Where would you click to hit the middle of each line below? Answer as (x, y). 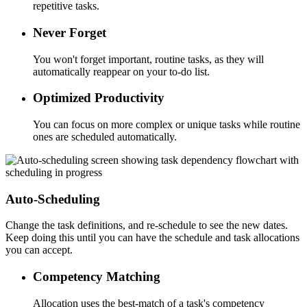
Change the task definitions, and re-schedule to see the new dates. (147, 225)
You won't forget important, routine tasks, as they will (148, 59)
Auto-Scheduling (53, 199)
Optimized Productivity (99, 98)
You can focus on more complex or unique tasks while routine (167, 124)
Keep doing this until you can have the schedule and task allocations (152, 238)
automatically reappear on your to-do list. (121, 71)
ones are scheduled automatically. (105, 136)
